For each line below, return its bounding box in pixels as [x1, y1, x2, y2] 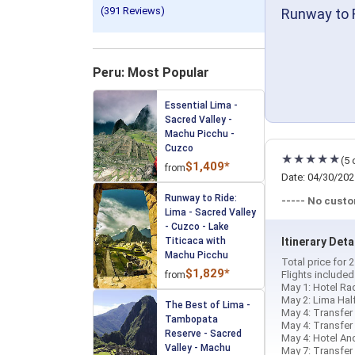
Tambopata [165, 314, 218, 325]
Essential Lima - [165, 100, 238, 111]
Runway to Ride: [165, 193, 237, 204]
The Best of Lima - [165, 300, 250, 311]
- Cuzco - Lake [165, 221, 229, 232]
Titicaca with [165, 235, 226, 246]
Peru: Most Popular [93, 65, 209, 80]
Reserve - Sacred [165, 328, 242, 339]
